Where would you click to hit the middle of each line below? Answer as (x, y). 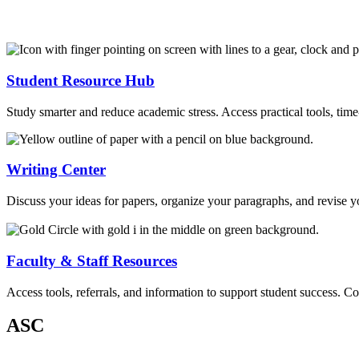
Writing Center (56, 170)
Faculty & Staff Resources (92, 260)
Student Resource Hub (81, 80)
